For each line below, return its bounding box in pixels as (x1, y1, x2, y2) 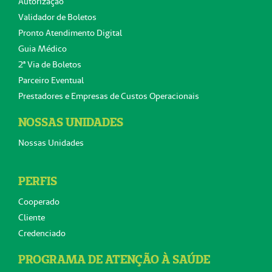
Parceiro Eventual (18, 74, 84, 86)
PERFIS (18, 173, 57, 188)
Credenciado (18, 227, 66, 239)
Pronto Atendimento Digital (18, 27, 122, 38)
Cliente (18, 211, 45, 223)
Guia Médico (18, 42, 67, 54)
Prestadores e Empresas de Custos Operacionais (18, 90, 199, 101)
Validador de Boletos (18, 11, 97, 22)
